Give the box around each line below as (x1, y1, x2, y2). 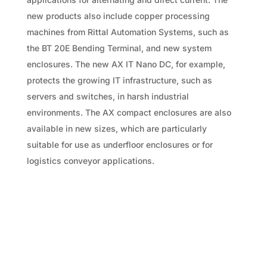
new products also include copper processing (26, 10, 210, 21)
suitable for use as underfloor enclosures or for (26, 139, 213, 150)
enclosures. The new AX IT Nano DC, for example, (26, 58, 225, 69)
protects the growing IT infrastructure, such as (26, 74, 212, 85)
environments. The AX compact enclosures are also (26, 107, 231, 117)
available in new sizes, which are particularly (26, 123, 207, 133)
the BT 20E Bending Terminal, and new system (26, 42, 212, 53)
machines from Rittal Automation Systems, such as (26, 26, 229, 37)
